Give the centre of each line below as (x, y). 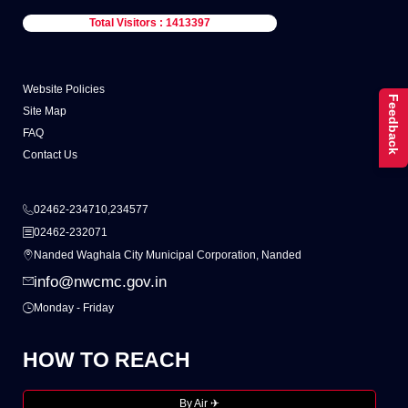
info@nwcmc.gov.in (101, 282)
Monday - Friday (74, 308)
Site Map (45, 112)
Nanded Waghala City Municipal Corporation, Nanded (168, 255)
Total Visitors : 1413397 (149, 23)
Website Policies (64, 90)
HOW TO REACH (107, 360)
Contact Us (50, 155)
